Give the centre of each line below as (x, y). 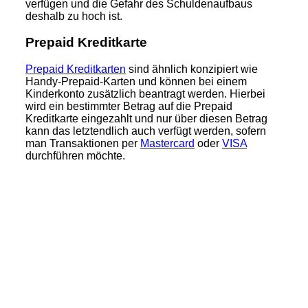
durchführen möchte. (75, 156)
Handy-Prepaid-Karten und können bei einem (136, 82)
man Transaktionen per (83, 144)
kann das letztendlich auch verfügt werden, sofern (146, 131)
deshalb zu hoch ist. (74, 16)
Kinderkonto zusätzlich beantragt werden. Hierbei (145, 94)
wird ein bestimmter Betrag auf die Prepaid (129, 107)
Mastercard (167, 144)
